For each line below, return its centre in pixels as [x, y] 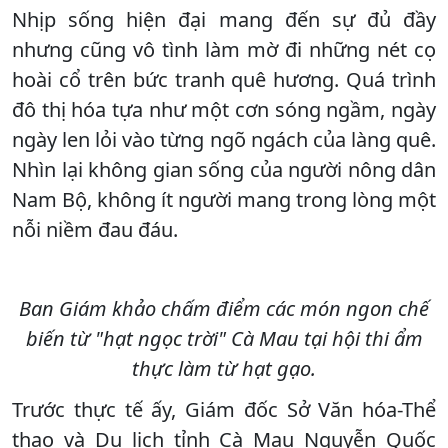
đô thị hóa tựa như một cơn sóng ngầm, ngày [224, 109]
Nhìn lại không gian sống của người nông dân [224, 169]
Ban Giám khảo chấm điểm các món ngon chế [224, 308]
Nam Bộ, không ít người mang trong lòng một [224, 199]
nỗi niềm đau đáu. [95, 229]
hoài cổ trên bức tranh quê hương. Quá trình [224, 79]
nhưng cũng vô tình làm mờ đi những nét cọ [224, 49]
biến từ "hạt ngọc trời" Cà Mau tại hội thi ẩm [224, 338]
